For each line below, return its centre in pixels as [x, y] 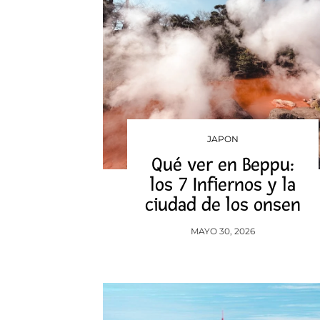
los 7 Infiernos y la [222, 185]
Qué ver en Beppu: [222, 165]
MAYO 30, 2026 [222, 231]
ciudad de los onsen [222, 205]
